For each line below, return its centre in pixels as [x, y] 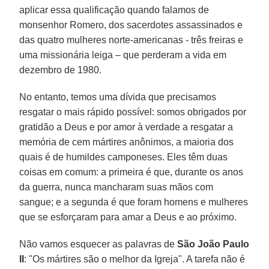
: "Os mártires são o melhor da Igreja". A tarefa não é [135, 259]
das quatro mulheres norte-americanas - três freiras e [131, 40]
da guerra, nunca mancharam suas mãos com [116, 187]
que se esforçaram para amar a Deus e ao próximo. [128, 217]
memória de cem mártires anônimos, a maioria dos [127, 142]
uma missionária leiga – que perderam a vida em [123, 55]
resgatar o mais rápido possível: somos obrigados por [133, 112]
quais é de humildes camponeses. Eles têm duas [124, 157]
